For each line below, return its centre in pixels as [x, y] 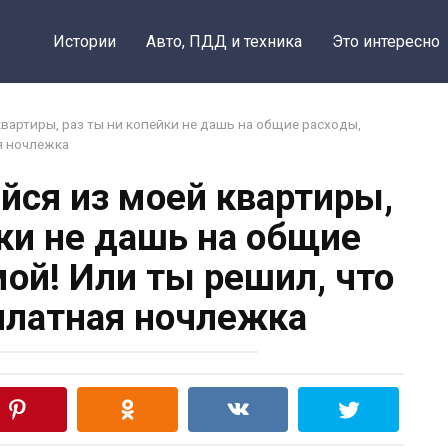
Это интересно [385, 41]
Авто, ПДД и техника [223, 41]
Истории [84, 41]
